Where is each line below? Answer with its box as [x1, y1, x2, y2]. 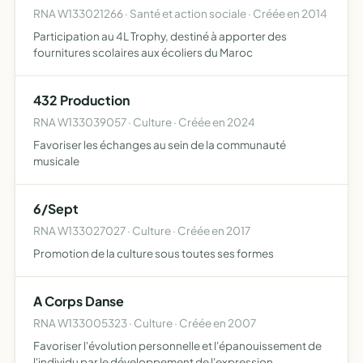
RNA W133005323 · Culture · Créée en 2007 [33, 316, 256, 330]
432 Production [33, 92, 130, 109]
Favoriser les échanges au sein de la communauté [33, 138, 286, 152]
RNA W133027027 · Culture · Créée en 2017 [33, 224, 250, 237]
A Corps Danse [33, 293, 124, 310]
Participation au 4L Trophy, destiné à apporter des [33, 29, 287, 43]
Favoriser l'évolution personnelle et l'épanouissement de [33, 339, 322, 352]
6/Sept [33, 200, 79, 217]
